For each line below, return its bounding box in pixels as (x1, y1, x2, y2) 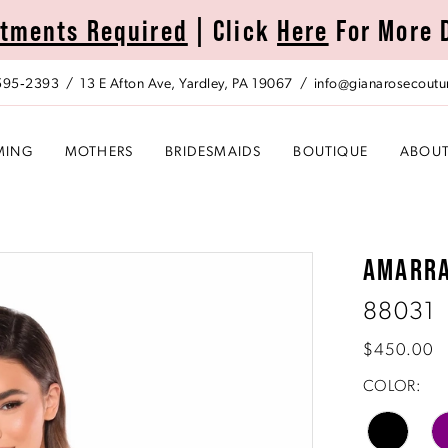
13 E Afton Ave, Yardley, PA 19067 (80, 77, 293, 93)
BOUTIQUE (293, 145, 369, 161)
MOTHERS (64, 145, 134, 161)
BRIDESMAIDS (165, 145, 262, 161)
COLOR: (363, 378, 421, 395)
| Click (187, 12, 278, 47)
